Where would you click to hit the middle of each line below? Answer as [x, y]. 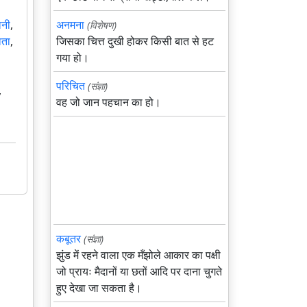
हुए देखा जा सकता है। [99, 288]
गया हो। [73, 58]
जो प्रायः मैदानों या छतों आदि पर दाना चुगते [139, 271]
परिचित [71, 86]
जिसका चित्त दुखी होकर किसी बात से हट [135, 41]
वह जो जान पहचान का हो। [109, 102]
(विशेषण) [102, 25]
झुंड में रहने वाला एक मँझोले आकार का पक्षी [138, 255]
